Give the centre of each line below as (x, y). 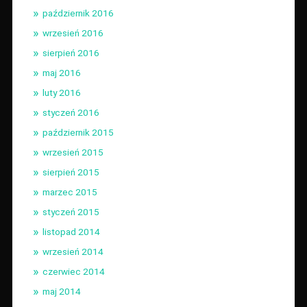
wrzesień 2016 (73, 33)
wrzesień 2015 (73, 152)
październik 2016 (78, 13)
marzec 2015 (70, 192)
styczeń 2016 (71, 112)
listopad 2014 (71, 231)
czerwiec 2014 (73, 271)
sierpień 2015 (71, 172)
